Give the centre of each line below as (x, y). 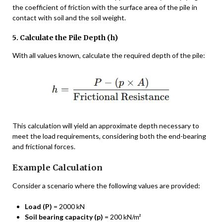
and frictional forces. (44, 147)
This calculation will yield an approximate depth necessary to (106, 126)
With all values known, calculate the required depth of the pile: (109, 55)
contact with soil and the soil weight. (69, 18)
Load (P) (38, 207)
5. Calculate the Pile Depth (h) (65, 38)
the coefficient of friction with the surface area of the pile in (105, 7)
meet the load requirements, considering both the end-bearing (109, 136)
